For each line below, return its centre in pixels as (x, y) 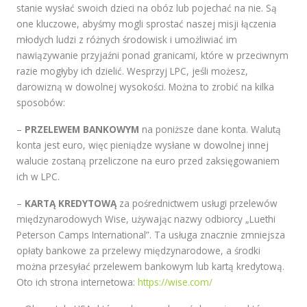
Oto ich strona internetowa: (77, 282)
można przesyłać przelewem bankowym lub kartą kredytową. (150, 266)
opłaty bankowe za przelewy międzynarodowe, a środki (138, 250)
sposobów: (41, 102)
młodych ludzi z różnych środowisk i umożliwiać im (127, 39)
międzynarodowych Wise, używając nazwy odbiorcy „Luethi (146, 219)
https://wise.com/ (175, 282)
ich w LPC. (38, 176)
